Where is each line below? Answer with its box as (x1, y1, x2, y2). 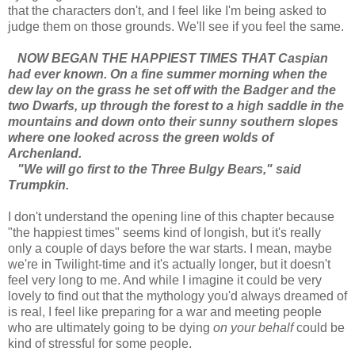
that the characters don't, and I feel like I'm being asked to (8, 3, 326, 17)
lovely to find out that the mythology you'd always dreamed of (8, 288, 347, 303)
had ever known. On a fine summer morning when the (8, 67, 327, 81)
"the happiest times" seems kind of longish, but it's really (8, 225, 321, 239)
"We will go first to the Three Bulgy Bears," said (8, 162, 301, 176)
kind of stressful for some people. (8, 336, 192, 350)
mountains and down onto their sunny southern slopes (8, 114, 338, 128)
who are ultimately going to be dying (8, 320, 213, 334)
